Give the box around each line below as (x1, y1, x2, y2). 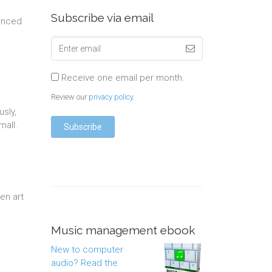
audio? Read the (50, 257, 118, 268)
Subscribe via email (50, 11, 154, 24)
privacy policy (88, 92, 133, 101)
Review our (50, 92, 89, 101)
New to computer (50, 244, 123, 255)
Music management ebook (50, 223, 195, 237)
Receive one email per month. (58, 72, 185, 83)
